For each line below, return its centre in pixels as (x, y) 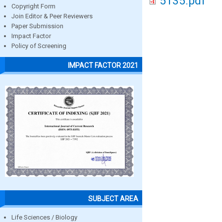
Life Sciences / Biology (44, 217)
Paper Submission (37, 26)
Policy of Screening (39, 46)
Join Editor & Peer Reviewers (52, 16)
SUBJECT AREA (113, 198)
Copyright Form (33, 6)
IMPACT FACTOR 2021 (103, 65)
